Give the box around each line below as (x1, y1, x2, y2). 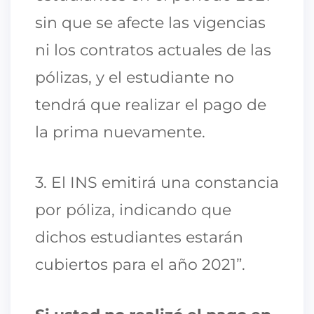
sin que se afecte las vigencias (35, 13, 266, 32)
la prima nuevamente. (35, 122, 205, 142)
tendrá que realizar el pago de (35, 95, 266, 114)
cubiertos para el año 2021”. (35, 254, 245, 274)
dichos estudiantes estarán (35, 227, 243, 247)
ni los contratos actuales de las (35, 40, 271, 60)
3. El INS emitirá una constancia (35, 172, 279, 192)
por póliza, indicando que (35, 200, 231, 219)
